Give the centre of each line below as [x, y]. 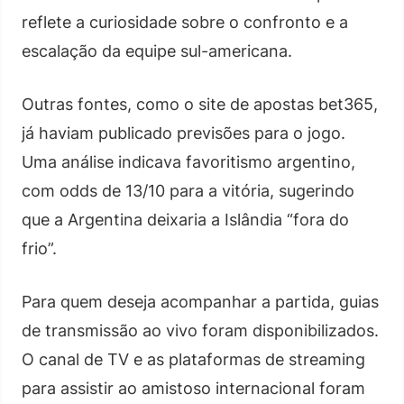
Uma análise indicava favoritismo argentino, [188, 162]
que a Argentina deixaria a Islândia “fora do [185, 220]
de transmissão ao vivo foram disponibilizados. [200, 331]
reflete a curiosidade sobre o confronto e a [185, 22]
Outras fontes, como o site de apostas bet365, [200, 104]
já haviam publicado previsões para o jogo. [184, 133]
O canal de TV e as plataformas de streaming [193, 359]
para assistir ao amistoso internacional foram [193, 388]
